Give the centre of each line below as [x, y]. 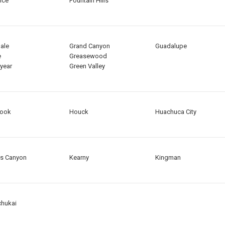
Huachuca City [176, 112]
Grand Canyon [89, 46]
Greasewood [88, 56]
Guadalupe [171, 46]
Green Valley [87, 66]
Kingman [168, 158]
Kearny [79, 158]
